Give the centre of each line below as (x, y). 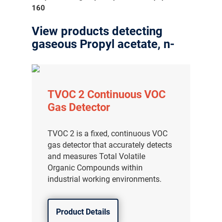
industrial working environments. (105, 179)
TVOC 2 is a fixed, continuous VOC (108, 134)
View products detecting (97, 31)
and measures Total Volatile (97, 156)
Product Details (83, 212)
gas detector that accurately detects (110, 145)
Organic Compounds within (95, 168)
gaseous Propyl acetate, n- (103, 44)
